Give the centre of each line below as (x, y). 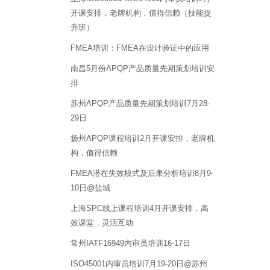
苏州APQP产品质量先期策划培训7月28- (140, 103)
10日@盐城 (90, 187)
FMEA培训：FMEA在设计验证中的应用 (140, 48)
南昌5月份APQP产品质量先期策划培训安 (143, 68)
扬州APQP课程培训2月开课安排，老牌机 (143, 138)
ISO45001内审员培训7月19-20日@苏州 (139, 263)
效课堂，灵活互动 (102, 222)
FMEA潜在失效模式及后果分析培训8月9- (142, 173)
